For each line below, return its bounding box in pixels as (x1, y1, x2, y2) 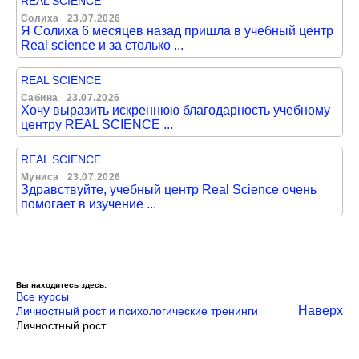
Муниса (21, 171, 59, 183)
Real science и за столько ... (21, 38, 184, 52)
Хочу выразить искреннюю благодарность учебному (21, 103, 330, 117)
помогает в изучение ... (21, 197, 156, 211)
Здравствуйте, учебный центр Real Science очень (21, 183, 317, 196)
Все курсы (16, 290, 69, 303)
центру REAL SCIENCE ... (21, 118, 173, 131)
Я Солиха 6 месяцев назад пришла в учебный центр (21, 24, 333, 38)
